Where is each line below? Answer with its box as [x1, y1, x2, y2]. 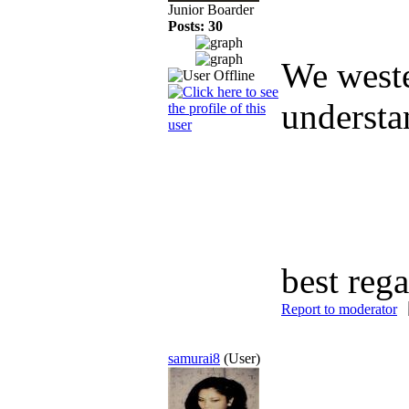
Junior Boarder [168, 2, 254, 17]
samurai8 [168, 351, 220, 366]
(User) [224, 351, 260, 366]
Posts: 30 [168, 18, 223, 34]
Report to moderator [281, 301, 397, 317]
